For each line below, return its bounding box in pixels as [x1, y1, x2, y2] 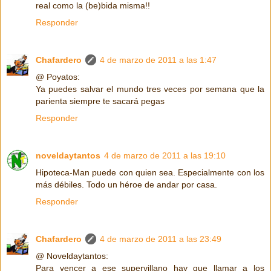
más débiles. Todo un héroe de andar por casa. [36, 179, 217, 189]
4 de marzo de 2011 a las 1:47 [100, 54, 217, 65]
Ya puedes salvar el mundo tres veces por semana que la [36, 83, 264, 94]
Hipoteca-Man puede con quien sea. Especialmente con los [36, 167, 264, 177]
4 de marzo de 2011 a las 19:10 [104, 150, 226, 160]
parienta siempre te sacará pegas [36, 96, 165, 106]
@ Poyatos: [36, 71, 80, 82]
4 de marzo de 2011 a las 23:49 [100, 233, 221, 244]
